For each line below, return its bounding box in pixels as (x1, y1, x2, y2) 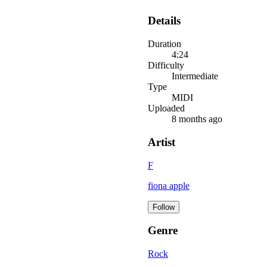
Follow (153, 202, 175, 212)
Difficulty (148, 60, 184, 71)
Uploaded (148, 103, 185, 114)
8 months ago (172, 114, 222, 125)
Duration (148, 39, 181, 49)
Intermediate (172, 71, 218, 82)
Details (148, 14, 181, 27)
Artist (148, 135, 175, 148)
